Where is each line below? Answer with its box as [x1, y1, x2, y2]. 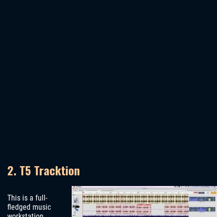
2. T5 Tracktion [7, 161, 80, 179]
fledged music [7, 202, 51, 212]
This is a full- [7, 193, 47, 203]
